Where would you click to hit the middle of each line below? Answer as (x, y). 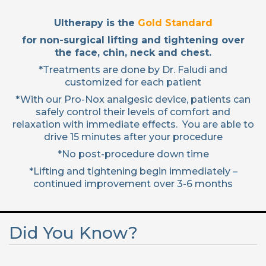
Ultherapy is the (96, 23)
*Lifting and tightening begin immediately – (133, 172)
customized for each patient (133, 83)
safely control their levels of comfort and (133, 112)
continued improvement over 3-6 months (133, 184)
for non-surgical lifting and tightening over (133, 40)
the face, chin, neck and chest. (133, 53)
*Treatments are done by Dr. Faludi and (133, 70)
